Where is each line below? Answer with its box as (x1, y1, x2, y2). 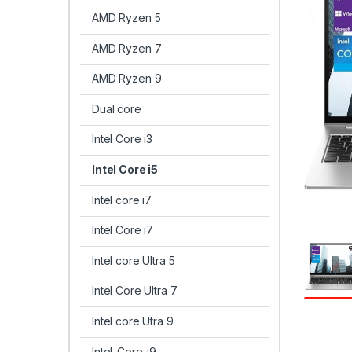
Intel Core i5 (91, 163, 159, 177)
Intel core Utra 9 (91, 314, 174, 328)
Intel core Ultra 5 (91, 253, 175, 267)
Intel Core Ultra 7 (91, 284, 178, 298)
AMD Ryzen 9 (91, 71, 162, 86)
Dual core (91, 101, 141, 115)
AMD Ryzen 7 (91, 41, 162, 55)
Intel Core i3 (91, 132, 153, 146)
